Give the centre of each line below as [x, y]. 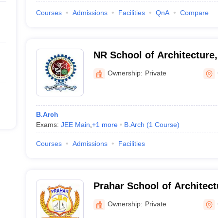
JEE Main [75, 125]
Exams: [48, 125]
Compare [194, 13]
